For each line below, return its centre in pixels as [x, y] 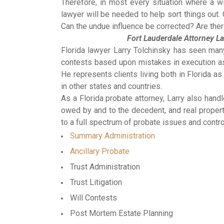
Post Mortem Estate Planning [121, 213]
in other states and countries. [111, 86]
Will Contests [93, 198]
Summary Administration [112, 136]
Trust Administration [105, 167]
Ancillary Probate [100, 151]
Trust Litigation [96, 182]
